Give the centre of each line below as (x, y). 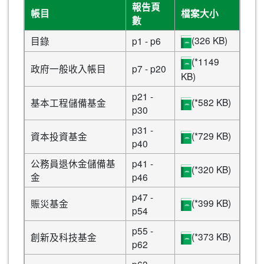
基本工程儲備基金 (68, 103)
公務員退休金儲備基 (73, 164)
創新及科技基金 (64, 237)
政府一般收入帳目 (68, 69)
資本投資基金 (59, 136)
